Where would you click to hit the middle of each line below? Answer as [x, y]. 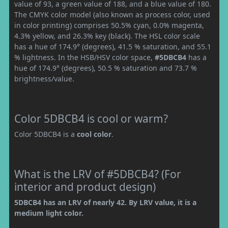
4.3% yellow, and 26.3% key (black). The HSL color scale [107, 36]
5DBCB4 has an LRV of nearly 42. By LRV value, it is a [105, 202]
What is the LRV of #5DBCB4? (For [98, 174]
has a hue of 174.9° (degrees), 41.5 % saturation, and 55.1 [113, 46]
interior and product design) [85, 187]
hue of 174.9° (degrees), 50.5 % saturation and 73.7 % [106, 68]
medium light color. [49, 213]
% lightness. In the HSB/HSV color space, [84, 57]
